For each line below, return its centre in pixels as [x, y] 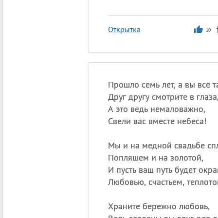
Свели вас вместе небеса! [157, 121]
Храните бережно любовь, [159, 206]
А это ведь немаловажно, [156, 109]
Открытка [124, 29]
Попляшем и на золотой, [155, 157]
